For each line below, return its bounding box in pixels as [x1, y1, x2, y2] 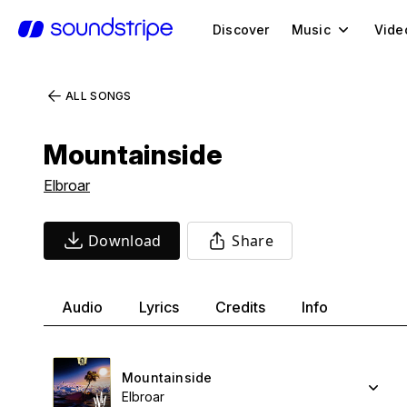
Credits [215, 298, 265, 316]
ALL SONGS [65, 89, 132, 103]
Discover [213, 21, 270, 37]
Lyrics [139, 298, 179, 316]
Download [88, 231, 162, 251]
